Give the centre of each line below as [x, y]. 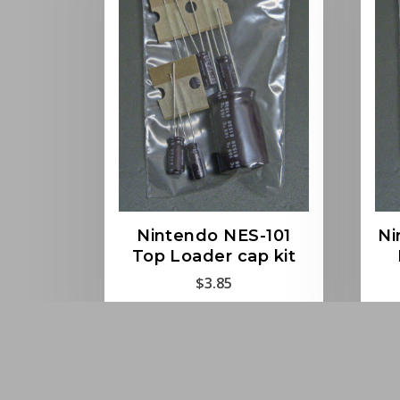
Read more [214, 330]
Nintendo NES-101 [214, 235]
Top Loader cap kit [214, 256]
